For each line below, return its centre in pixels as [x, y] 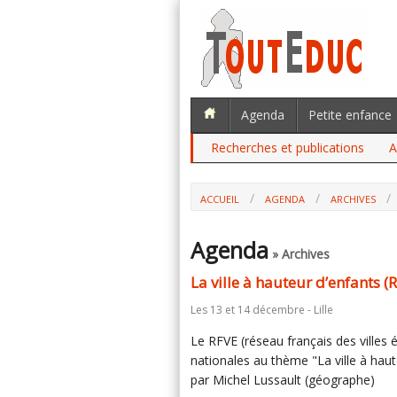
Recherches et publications [288, 148]
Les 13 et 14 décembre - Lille [262, 310]
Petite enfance [350, 115]
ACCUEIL [220, 199]
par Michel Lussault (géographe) [283, 380]
